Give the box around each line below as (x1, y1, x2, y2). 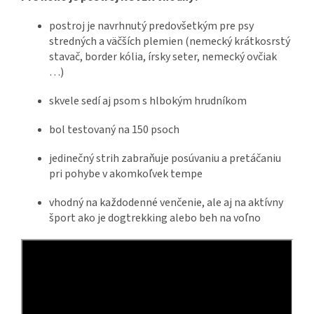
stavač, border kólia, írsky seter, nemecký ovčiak (49, 49, 277, 65)
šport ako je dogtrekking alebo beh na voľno (49, 210, 261, 226)
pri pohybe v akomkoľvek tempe (49, 166, 203, 182)
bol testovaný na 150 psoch (49, 122, 179, 138)
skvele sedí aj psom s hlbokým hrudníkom (49, 93, 247, 109)
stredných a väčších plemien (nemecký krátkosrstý (49, 34, 290, 50)
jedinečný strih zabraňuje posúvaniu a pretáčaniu (49, 151, 281, 167)
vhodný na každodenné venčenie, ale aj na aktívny (49, 195, 283, 211)
